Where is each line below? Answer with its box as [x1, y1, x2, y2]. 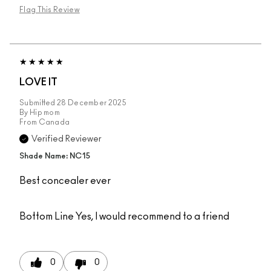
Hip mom [29, 109, 60, 117]
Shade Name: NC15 [19, 152, 90, 161]
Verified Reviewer [31, 135, 102, 144]
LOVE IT [19, 77, 57, 88]
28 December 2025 [57, 99, 126, 107]
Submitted [19, 99, 57, 107]
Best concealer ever [19, 176, 111, 186]
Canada [38, 119, 70, 126]
